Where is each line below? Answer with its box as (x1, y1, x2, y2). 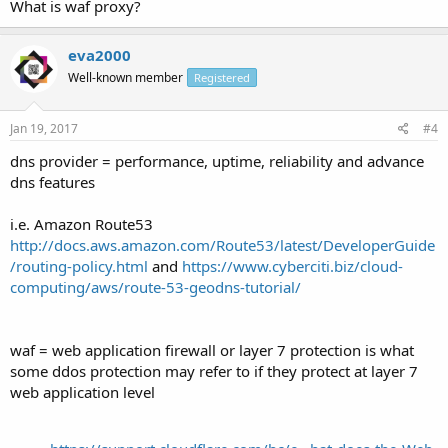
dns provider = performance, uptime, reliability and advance (10, 151, 424, 171)
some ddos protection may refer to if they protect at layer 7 (10, 361, 418, 381)
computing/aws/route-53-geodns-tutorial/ (10, 277, 301, 297)
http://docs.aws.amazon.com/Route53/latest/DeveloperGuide (10, 235, 435, 255)
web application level (10, 382, 155, 402)
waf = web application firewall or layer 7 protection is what (10, 340, 414, 360)
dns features (10, 172, 95, 192)
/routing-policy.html (10, 256, 148, 276)
